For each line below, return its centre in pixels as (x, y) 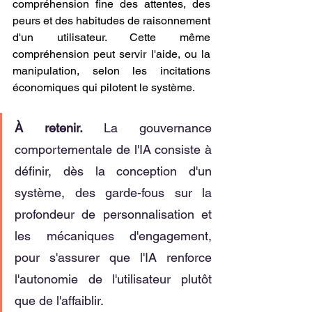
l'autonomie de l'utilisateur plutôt (113, 279)
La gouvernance (158, 128)
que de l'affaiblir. (59, 301)
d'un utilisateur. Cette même (111, 37)
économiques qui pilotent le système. (104, 87)
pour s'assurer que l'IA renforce (113, 257)
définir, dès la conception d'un (113, 171)
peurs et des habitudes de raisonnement (111, 21)
